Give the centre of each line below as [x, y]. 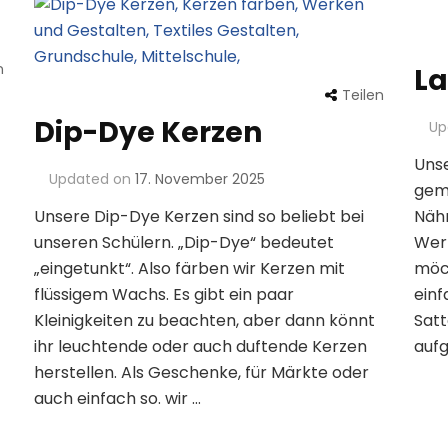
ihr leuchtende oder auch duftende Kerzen [200, 347]
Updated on [91, 179]
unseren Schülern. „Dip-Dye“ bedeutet [183, 243]
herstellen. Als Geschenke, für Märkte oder [201, 373]
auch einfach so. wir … [117, 399]
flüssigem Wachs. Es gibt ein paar [163, 295]
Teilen [362, 95]
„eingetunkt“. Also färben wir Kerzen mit [189, 269]
